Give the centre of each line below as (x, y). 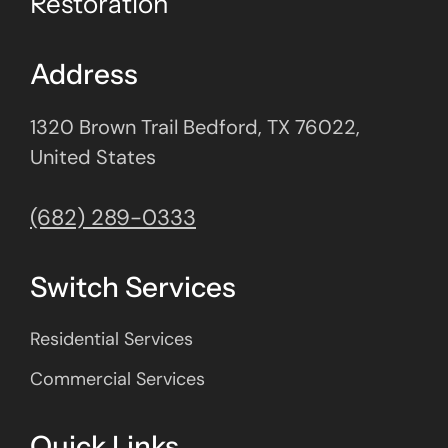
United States (93, 157)
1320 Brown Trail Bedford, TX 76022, (195, 127)
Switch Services (133, 287)
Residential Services (111, 339)
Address (84, 74)
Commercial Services (117, 379)
